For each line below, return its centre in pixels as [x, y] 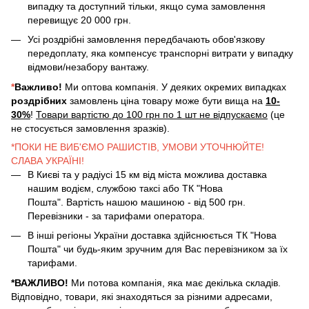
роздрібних [39, 100]
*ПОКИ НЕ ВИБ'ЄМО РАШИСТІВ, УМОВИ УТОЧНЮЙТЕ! [138, 147]
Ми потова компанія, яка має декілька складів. [175, 282]
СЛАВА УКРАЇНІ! [48, 160]
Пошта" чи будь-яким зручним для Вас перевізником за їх [158, 249]
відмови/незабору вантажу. [90, 67]
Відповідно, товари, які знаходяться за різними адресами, [142, 296]
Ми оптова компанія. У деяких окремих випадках [176, 87]
